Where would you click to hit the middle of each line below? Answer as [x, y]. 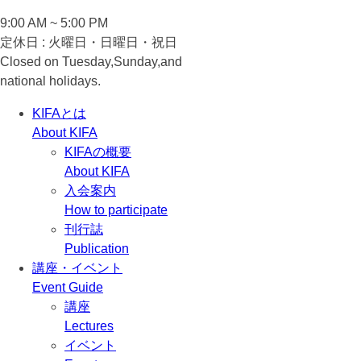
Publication [97, 248]
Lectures [89, 326]
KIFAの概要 [98, 151]
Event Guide [68, 287]
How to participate [116, 210]
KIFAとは [59, 113]
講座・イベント [77, 268]
